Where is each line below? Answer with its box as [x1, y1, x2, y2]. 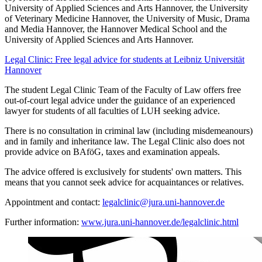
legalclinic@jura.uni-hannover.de [102, 196, 225, 207]
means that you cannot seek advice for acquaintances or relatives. [5, 177, 244, 187]
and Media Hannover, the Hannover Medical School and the [5, 23, 227, 34]
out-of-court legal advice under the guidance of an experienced [5, 95, 235, 105]
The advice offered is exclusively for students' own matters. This [5, 166, 242, 177]
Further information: [5, 216, 81, 227]
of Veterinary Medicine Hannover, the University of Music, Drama [5, 13, 250, 23]
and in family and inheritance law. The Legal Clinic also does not [5, 136, 244, 146]
